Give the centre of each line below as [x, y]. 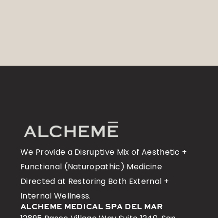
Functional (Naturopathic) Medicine [91, 167]
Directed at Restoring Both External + [95, 182]
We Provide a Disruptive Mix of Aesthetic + [104, 152]
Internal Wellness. [56, 196]
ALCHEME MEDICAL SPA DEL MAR [92, 208]
